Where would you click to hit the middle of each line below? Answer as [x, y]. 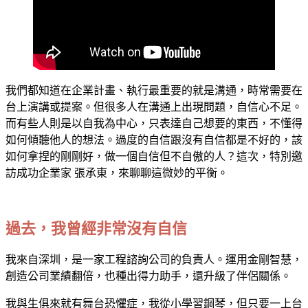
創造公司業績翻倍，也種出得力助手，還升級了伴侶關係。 [148, 276]
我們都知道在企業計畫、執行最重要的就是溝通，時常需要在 [154, 90]
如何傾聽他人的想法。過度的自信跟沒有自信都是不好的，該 [154, 140]
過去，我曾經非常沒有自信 [96, 229]
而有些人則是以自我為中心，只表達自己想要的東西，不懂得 [154, 123]
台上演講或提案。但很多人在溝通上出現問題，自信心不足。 [154, 107]
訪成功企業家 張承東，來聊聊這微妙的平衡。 [117, 173]
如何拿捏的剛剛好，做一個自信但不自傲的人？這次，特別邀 [154, 156]
